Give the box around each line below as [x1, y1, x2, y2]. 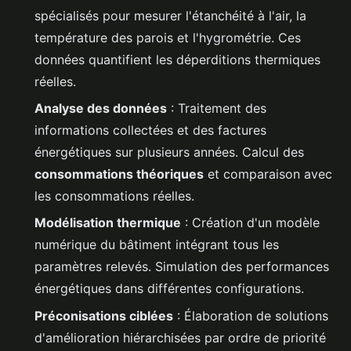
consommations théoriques [34, 166, 204, 183]
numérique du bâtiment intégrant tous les [34, 237, 279, 253]
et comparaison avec [204, 166, 332, 183]
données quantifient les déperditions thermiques [34, 51, 320, 67]
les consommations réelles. [34, 188, 194, 204]
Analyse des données [34, 100, 167, 117]
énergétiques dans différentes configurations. [34, 280, 304, 297]
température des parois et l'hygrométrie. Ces [34, 29, 301, 45]
